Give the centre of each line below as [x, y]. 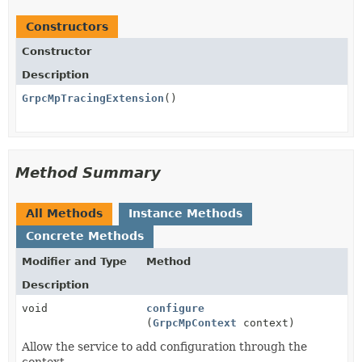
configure [175, 308]
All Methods [64, 213]
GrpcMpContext [195, 322]
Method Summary [88, 172]
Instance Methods [185, 213]
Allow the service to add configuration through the [164, 346]
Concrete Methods [85, 236]
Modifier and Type [74, 261]
